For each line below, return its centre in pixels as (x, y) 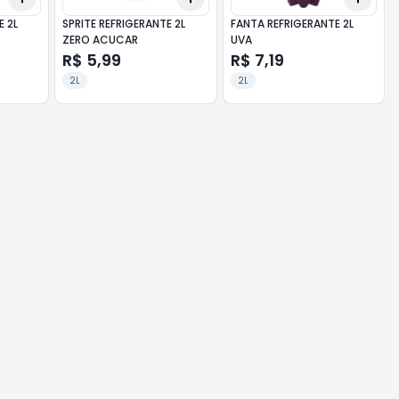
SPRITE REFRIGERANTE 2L (124, 24)
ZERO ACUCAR (101, 40)
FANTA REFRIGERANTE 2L (292, 24)
